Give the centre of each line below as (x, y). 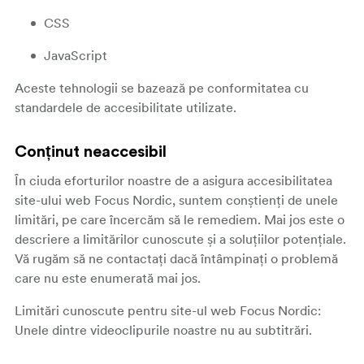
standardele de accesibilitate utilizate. (126, 107)
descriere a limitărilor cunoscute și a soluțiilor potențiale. (180, 239)
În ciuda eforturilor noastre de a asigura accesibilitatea (173, 180)
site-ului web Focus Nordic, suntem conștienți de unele (176, 200)
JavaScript (76, 55)
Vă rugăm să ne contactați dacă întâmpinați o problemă (176, 258)
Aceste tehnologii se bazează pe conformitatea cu (162, 88)
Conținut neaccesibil (91, 152)
